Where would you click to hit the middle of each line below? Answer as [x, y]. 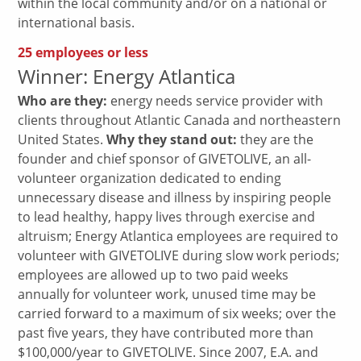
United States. [62, 139]
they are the [276, 139]
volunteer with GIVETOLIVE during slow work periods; [179, 255]
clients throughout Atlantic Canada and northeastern [180, 120]
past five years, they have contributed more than [166, 332]
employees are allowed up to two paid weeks [154, 274]
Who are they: [63, 100]
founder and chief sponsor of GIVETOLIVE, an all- [165, 158]
